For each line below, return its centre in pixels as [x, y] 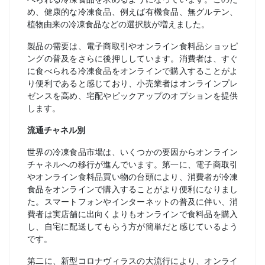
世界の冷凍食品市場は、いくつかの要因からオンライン [132, 152]
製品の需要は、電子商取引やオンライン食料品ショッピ [132, 46]
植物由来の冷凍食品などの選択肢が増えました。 [118, 24]
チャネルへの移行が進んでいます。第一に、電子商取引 [132, 164]
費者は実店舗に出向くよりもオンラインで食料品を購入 [132, 214]
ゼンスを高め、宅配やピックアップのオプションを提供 [132, 96]
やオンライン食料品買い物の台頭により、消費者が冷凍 [132, 177]
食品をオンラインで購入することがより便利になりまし [132, 189]
